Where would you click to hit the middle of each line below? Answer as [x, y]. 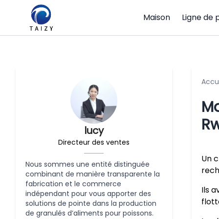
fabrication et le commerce [73, 184]
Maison [157, 17]
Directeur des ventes [94, 142]
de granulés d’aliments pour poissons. [89, 213]
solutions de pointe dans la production [91, 203]
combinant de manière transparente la [93, 174]
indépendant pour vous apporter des [88, 194]
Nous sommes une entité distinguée [88, 164]
